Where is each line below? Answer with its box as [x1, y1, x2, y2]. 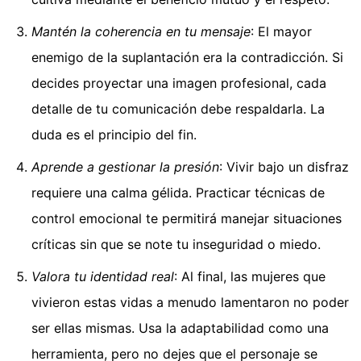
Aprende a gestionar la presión [31, 159, 219, 176]
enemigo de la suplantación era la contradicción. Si [31, 49, 343, 66]
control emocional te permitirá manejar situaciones [31, 210, 342, 227]
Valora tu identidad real [31, 268, 174, 285]
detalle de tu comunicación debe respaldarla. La [31, 101, 325, 118]
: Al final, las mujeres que [174, 268, 326, 285]
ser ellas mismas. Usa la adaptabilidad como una [31, 320, 329, 337]
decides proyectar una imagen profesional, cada [31, 75, 326, 92]
